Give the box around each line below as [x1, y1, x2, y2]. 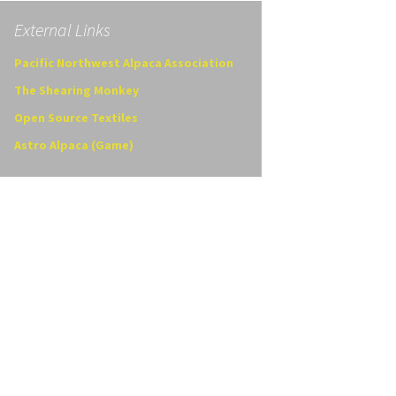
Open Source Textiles [14, 110, 138, 126]
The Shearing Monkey [14, 82, 139, 98]
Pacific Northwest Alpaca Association [14, 55, 233, 71]
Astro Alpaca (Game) [14, 137, 133, 153]
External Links [14, 19, 110, 41]
